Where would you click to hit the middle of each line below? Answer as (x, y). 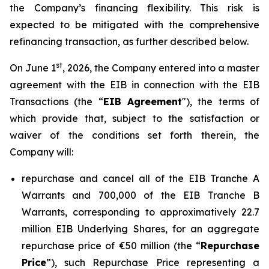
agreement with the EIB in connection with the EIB (134, 85)
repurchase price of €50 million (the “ (111, 246)
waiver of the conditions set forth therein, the (134, 135)
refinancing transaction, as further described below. (129, 41)
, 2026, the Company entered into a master (161, 68)
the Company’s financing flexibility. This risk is (134, 8)
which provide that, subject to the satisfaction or (134, 118)
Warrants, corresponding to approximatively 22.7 (141, 212)
